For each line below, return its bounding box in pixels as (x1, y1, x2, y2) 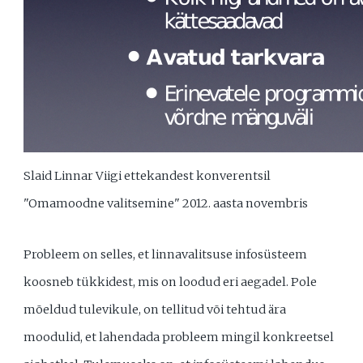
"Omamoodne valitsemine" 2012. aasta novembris (23, 195, 309, 211)
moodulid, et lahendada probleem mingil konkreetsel (23, 330, 335, 345)
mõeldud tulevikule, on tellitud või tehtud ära (23, 302, 287, 318)
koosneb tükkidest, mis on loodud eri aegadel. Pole (23, 275, 318, 290)
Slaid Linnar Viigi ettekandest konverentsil (23, 168, 271, 183)
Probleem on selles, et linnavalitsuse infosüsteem (23, 247, 308, 263)
